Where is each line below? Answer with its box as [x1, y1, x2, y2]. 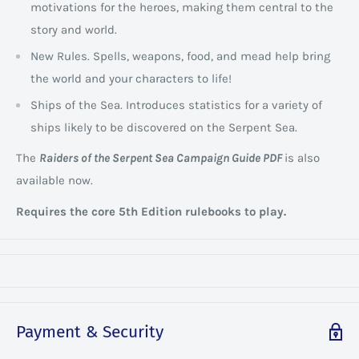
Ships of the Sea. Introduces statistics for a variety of [30, 97, 322, 112]
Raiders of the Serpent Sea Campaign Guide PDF [39, 151, 284, 166]
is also [284, 151, 320, 166]
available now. [16, 173, 93, 188]
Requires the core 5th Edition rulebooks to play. [16, 204, 286, 219]
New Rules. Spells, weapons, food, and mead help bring [30, 48, 330, 63]
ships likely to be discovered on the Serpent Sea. [30, 119, 297, 135]
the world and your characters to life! [30, 71, 232, 86]
